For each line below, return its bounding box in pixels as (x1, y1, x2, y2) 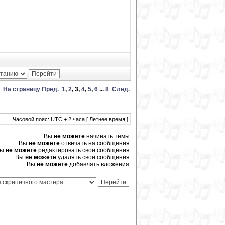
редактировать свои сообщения (37, 147, 130, 154)
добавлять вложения (68, 161, 129, 168)
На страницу (3, 86, 40, 93)
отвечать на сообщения (60, 140, 130, 147)
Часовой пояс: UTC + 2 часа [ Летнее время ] (13, 116, 128, 122)
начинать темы (85, 133, 130, 140)
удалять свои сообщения (56, 154, 130, 161)
